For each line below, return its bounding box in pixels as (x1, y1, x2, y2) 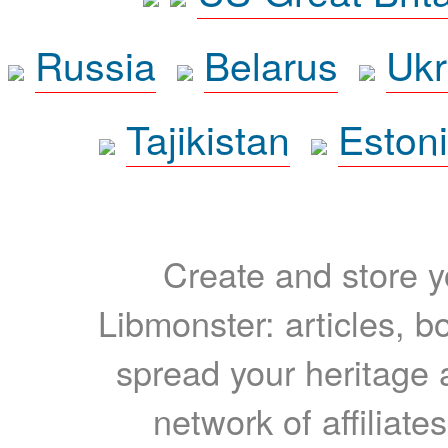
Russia (34, 36, 156, 93)
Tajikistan (126, 110, 290, 167)
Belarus (203, 36, 338, 93)
